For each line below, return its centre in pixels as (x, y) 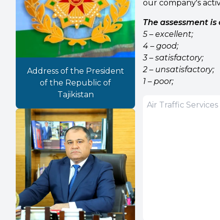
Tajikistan (75, 95)
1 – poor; (158, 81)
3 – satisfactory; (173, 58)
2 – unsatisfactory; (179, 69)
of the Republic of (76, 83)
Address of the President (75, 71)
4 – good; (161, 46)
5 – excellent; (168, 34)
